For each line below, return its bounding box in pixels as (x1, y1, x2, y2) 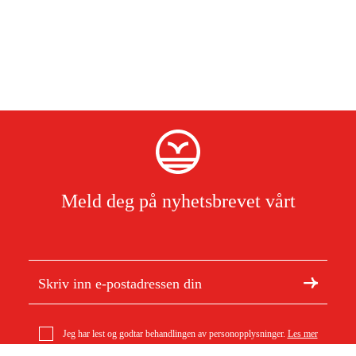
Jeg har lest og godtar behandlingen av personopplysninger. (62, 328, 285, 339)
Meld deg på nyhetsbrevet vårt (60, 191, 296, 211)
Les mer (287, 328, 318, 339)
